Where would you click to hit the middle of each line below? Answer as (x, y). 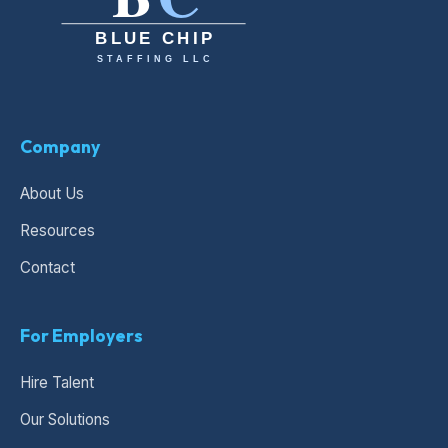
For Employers (81, 336)
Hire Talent (57, 383)
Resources (57, 231)
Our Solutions (65, 420)
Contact (47, 268)
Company (60, 147)
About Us (52, 194)
